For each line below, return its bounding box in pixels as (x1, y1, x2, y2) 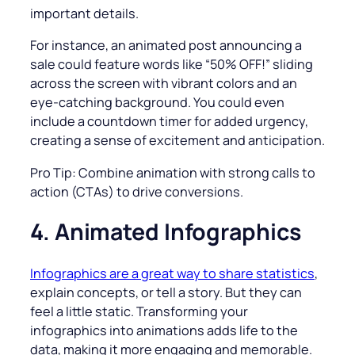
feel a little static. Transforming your (30, 302, 248, 320)
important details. (30, 5, 139, 23)
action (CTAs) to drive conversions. (30, 182, 243, 200)
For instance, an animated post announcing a (30, 36, 302, 55)
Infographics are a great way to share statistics (30, 264, 315, 282)
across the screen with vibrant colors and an (30, 74, 297, 93)
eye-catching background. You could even (30, 94, 284, 112)
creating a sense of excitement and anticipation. (30, 132, 325, 150)
